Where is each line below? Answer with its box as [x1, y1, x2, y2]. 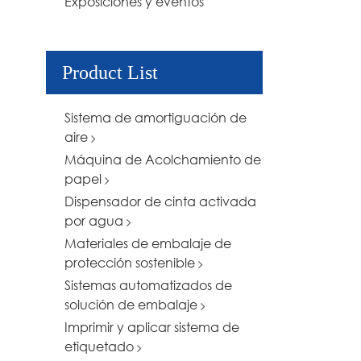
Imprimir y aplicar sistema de [64, 318, 239, 336]
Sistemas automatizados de [64, 276, 232, 294]
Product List [62, 62, 158, 84]
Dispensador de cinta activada [64, 193, 256, 210]
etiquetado [64, 338, 137, 355]
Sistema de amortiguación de [64, 109, 247, 127]
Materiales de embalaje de [64, 234, 231, 252]
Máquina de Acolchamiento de [64, 151, 261, 168]
